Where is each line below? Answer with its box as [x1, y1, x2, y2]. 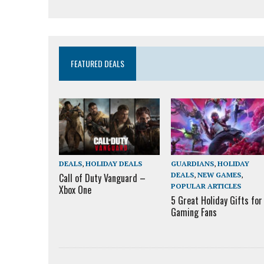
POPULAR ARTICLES [170, 181, 241, 191]
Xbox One [59, 183, 91, 197]
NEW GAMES [197, 170, 241, 180]
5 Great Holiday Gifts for [170, 193, 262, 208]
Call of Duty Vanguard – [59, 171, 146, 186]
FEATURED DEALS [71, 57, 124, 70]
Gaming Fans [170, 205, 217, 220]
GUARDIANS [170, 159, 214, 169]
